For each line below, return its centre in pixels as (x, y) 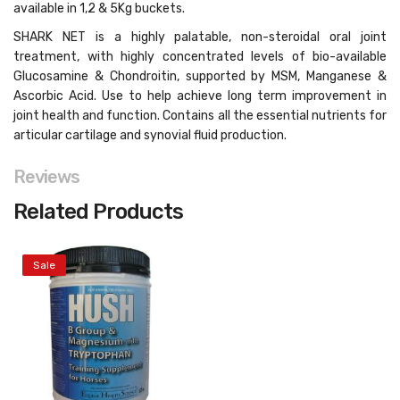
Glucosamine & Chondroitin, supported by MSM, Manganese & (200, 76)
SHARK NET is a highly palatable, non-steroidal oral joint (200, 37)
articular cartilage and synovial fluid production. (150, 135)
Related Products (98, 212)
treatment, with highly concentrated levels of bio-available (200, 57)
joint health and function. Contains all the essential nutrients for (200, 116)
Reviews (46, 177)
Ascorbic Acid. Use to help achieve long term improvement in (200, 96)
